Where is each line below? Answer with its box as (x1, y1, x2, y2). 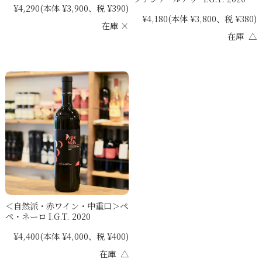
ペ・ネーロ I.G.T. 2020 (5, 209, 91, 222)
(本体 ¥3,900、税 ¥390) (39, 2, 129, 15)
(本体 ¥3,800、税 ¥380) (168, 12, 257, 25)
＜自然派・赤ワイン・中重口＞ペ (5, 199, 128, 212)
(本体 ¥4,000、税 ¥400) (39, 229, 129, 242)
